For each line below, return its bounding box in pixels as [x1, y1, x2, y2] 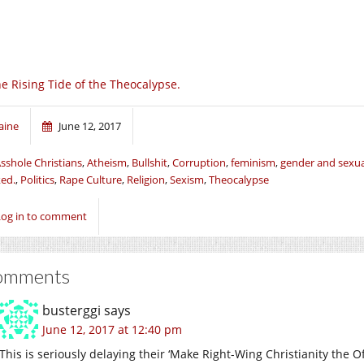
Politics [20, 171, 54, 187]
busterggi [42, 301, 101, 319]
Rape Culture [59, 171, 122, 187]
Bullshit [132, 154, 167, 170]
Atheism [87, 154, 127, 170]
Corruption [172, 154, 226, 170]
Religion [127, 171, 165, 187]
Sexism [170, 171, 204, 187]
